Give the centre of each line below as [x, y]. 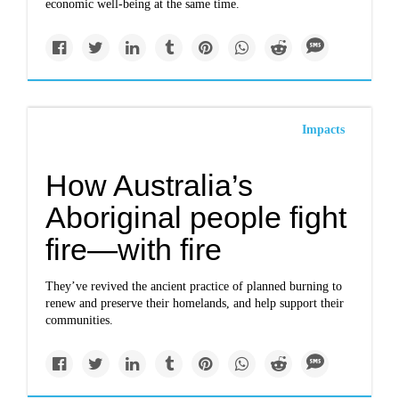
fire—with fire [134, 249]
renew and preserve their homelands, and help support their [195, 303]
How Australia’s [150, 185]
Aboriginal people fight [196, 217]
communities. [80, 320]
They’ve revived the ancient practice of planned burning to [194, 286]
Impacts [323, 130]
